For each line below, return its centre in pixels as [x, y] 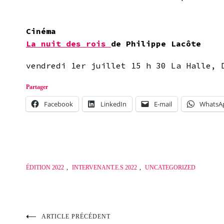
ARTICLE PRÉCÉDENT [76, 216]
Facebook [58, 104]
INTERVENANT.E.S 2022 [104, 167]
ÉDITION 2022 [45, 167]
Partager [37, 87]
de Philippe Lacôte [156, 43]
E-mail [163, 104]
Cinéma [43, 31]
